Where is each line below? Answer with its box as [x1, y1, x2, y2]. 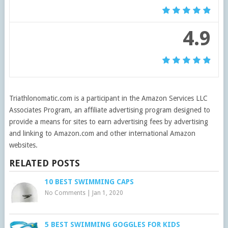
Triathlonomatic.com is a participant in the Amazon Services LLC [9, 94, 208, 102]
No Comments [44, 189, 85, 196]
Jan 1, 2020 [92, 189, 123, 196]
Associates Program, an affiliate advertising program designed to [9, 105, 210, 114]
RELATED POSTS [9, 157, 80, 168]
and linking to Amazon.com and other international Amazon [9, 129, 195, 137]
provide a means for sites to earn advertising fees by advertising [9, 117, 208, 126]
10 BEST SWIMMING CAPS [44, 177, 134, 186]
